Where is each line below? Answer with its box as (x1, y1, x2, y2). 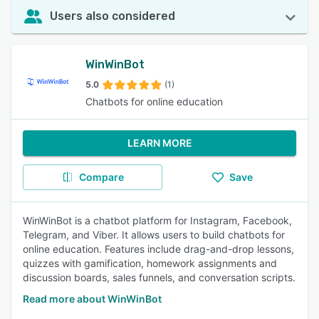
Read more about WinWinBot (23, 293, 162, 305)
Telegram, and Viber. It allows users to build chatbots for (23, 229, 285, 241)
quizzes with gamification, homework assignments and (23, 257, 277, 269)
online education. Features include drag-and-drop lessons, (23, 243, 294, 255)
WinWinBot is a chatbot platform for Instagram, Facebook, (23, 214, 292, 226)
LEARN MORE (127, 137, 192, 149)
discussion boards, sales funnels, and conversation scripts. (23, 271, 296, 283)
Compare (78, 171, 124, 183)
